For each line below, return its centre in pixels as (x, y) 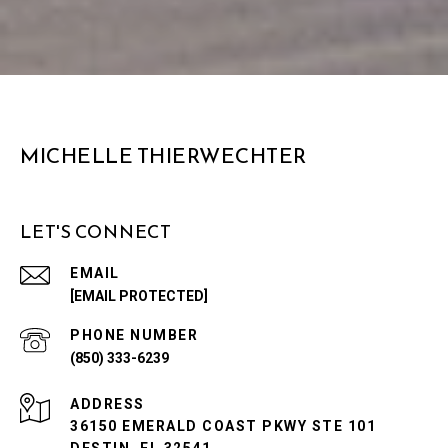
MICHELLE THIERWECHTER (163, 156)
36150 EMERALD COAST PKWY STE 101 (223, 426)
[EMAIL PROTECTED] (139, 296)
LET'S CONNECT (96, 232)
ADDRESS (107, 404)
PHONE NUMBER (134, 335)
